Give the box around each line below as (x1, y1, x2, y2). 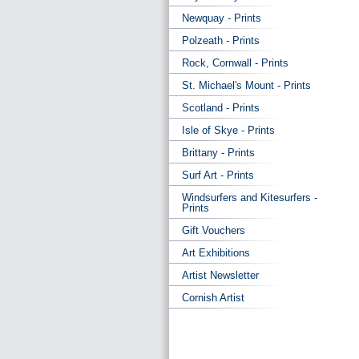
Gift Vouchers (182, 224, 245, 236)
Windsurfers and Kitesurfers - (182, 192, 317, 204)
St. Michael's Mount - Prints (182, 79, 311, 91)
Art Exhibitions (182, 247, 250, 259)
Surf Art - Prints (182, 169, 254, 181)
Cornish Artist (182, 292, 244, 304)
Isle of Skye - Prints (182, 124, 275, 136)
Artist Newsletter (182, 269, 259, 281)
